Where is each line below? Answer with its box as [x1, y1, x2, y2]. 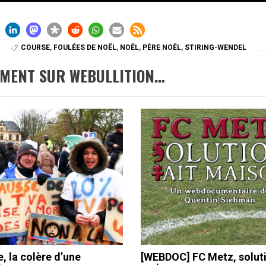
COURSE [21, 43, 50, 52]
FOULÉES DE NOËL [53, 43, 117, 52]
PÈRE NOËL [142, 43, 182, 52]
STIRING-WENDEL [185, 43, 247, 52]
